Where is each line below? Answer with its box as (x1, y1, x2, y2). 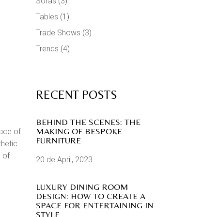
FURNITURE (35, 135, 83, 145)
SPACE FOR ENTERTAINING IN (35, 200, 154, 210)
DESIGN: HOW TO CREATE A (35, 190, 145, 201)
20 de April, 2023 (35, 155, 93, 164)
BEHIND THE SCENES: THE (35, 116, 140, 127)
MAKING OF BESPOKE (35, 125, 122, 136)
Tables (35, 12, 58, 21)
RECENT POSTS (35, 87, 117, 102)
